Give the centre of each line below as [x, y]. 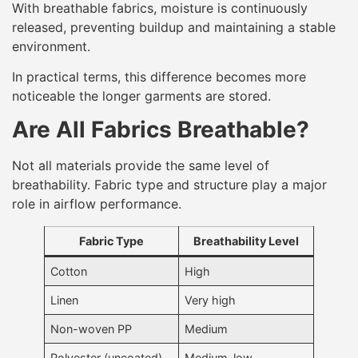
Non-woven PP [91, 329]
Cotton [69, 272]
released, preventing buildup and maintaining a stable [174, 27]
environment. [51, 46]
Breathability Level [246, 241]
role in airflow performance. [97, 204]
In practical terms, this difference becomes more [159, 76]
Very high [211, 300]
